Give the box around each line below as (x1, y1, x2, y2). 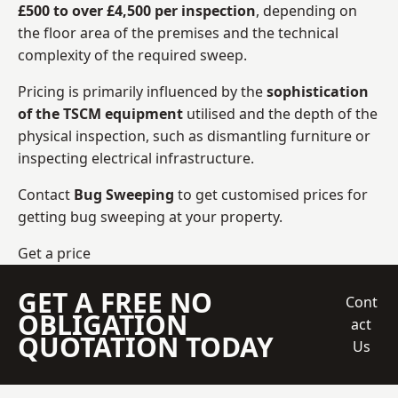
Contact (18, 184, 74, 204)
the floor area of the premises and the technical (18, 22, 338, 43)
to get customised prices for (174, 184, 368, 204)
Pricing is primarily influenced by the (18, 81, 267, 101)
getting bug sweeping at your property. (18, 206, 283, 227)
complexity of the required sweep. (18, 44, 247, 65)
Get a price (18, 243, 91, 263)
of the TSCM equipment (18, 103, 183, 123)
